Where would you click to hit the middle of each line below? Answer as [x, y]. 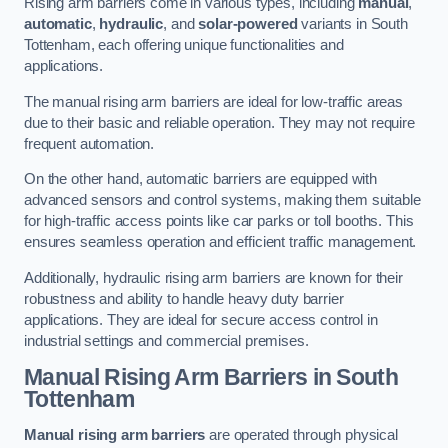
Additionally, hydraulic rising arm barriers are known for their [213, 277]
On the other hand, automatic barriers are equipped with [201, 179]
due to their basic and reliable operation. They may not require [219, 122]
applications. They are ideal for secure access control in [201, 319]
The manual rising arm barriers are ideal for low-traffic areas [213, 101]
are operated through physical [301, 434]
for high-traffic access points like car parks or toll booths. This [219, 221]
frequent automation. [89, 143]
